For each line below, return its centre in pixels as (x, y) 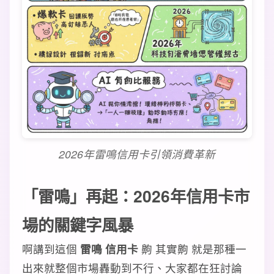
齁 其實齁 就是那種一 (192, 249)
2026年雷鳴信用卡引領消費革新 (137, 154)
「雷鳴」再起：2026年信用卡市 (136, 196)
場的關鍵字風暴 (78, 224)
